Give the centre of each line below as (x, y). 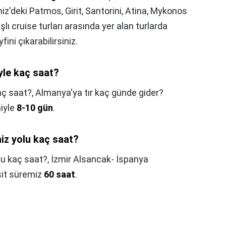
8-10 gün (35, 108)
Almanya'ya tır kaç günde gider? (99, 93)
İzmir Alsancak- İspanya (100, 159)
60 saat (60, 175)
